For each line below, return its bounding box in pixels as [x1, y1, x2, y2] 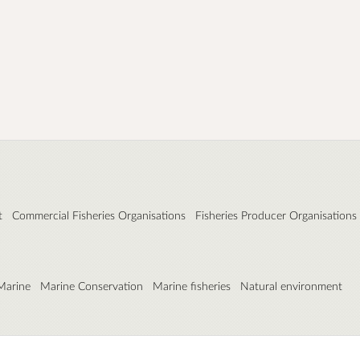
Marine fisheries [153, 279, 231, 293]
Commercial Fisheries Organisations [12, 208, 186, 223]
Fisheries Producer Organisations [195, 208, 357, 223]
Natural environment [240, 279, 342, 293]
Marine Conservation [40, 279, 143, 293]
